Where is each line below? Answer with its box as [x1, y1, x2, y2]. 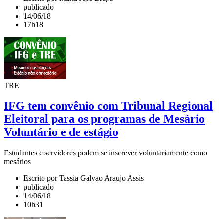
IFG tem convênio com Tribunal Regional [4, 99, 213, 112]
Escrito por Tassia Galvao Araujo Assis [23, 174, 144, 183]
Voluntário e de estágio [4, 126, 118, 139]
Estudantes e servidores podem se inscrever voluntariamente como [4, 149, 207, 157]
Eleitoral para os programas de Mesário [4, 112, 205, 126]
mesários [4, 157, 31, 166]
